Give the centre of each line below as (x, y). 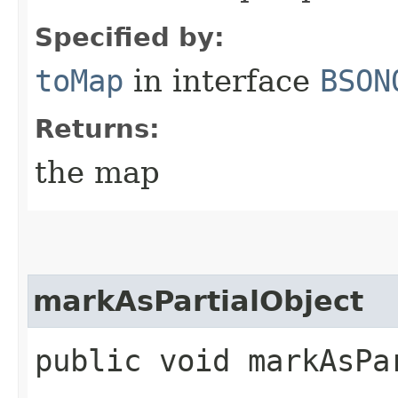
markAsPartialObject (198, 301)
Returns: (97, 129)
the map (97, 172)
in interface (222, 81)
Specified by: (130, 37)
